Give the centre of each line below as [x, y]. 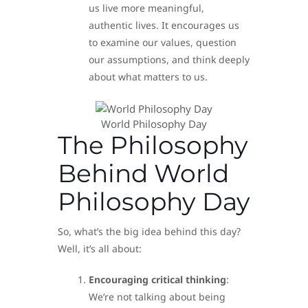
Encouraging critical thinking [157, 279]
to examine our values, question [163, 43]
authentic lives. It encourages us [164, 25]
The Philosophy [153, 145]
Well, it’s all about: [100, 248]
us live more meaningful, [146, 8]
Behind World [143, 173]
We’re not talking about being [157, 296]
